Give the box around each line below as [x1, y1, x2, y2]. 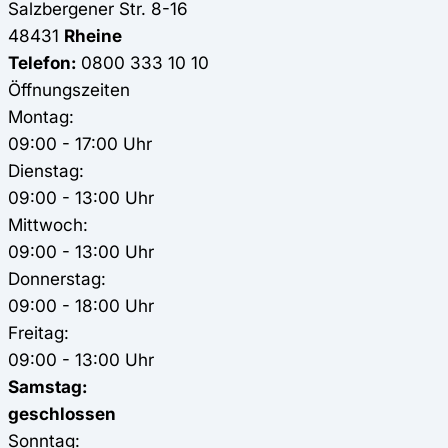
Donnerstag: [8, 267, 106, 289]
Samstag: [8, 375, 87, 397]
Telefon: [8, 51, 76, 73]
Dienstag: [8, 159, 84, 181]
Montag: [8, 105, 74, 127]
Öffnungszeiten [8, 78, 130, 100]
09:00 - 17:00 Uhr [8, 132, 152, 154]
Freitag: [8, 321, 69, 343]
